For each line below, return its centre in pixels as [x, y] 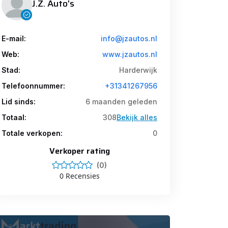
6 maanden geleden [121, 101]
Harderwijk [138, 70]
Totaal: [14, 117]
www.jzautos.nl [130, 54]
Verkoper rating [79, 151]
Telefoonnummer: [33, 85]
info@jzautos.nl [129, 38]
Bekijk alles [137, 117]
